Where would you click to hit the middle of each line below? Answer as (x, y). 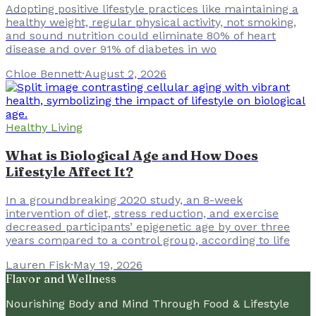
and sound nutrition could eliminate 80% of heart (141, 36)
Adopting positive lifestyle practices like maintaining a (152, 9)
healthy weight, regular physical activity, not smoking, (151, 23)
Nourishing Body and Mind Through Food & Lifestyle (147, 303)
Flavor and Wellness (61, 278)
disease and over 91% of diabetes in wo (111, 49)
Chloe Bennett (44, 74)
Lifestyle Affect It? (69, 172)
